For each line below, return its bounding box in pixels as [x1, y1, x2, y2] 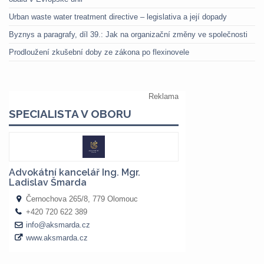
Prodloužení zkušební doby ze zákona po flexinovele [9, 47, 189, 57]
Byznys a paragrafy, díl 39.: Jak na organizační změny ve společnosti [9, 29, 247, 39]
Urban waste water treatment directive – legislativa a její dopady [9, 12, 227, 21]
